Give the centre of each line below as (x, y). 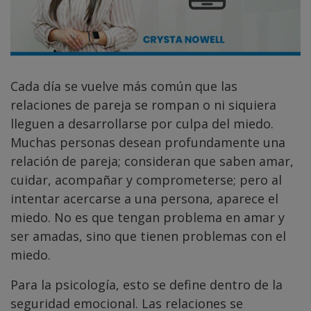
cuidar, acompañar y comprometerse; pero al (146, 179)
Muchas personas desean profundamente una (148, 142)
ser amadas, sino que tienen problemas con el (148, 236)
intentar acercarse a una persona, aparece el (144, 198)
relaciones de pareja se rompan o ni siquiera (143, 104)
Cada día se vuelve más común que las (124, 86)
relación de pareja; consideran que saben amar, (152, 161)
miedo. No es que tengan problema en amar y (148, 217)
